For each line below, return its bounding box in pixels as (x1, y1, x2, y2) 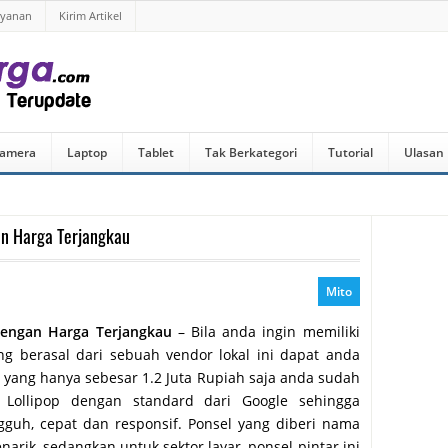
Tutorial (328, 144, 373, 161)
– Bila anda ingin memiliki (171, 322, 360, 341)
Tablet (138, 144, 174, 161)
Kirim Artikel (59, 8, 122, 23)
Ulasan (404, 144, 444, 161)
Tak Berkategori (205, 144, 297, 161)
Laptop (67, 144, 107, 161)
